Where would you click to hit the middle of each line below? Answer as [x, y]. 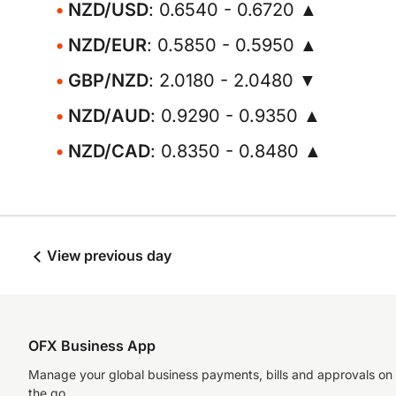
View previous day [107, 255]
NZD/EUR [107, 45]
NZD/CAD [109, 151]
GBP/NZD [108, 80]
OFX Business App [92, 346]
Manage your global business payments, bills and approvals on [210, 374]
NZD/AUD [109, 116]
